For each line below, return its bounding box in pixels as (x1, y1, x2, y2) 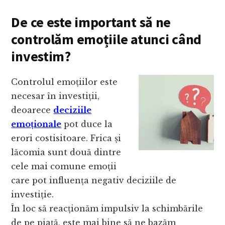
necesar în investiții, (11, 90, 100, 101)
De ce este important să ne (11, 13, 171, 31)
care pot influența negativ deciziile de (11, 175, 177, 185)
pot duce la (61, 119, 113, 129)
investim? (11, 47, 71, 65)
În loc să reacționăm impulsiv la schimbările (11, 203, 203, 213)
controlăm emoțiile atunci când (11, 30, 201, 48)
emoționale (11, 119, 62, 129)
